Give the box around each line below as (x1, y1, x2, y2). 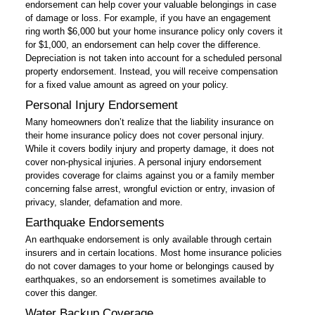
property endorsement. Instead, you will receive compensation (25, 66, 278, 77)
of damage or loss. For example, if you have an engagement (25, 13, 271, 23)
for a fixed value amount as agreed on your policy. (25, 79, 229, 90)
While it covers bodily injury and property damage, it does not (25, 143, 274, 154)
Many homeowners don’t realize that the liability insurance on (25, 117, 274, 127)
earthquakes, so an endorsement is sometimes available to (25, 274, 266, 285)
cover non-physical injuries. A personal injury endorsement (25, 157, 262, 167)
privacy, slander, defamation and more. (25, 197, 183, 207)
